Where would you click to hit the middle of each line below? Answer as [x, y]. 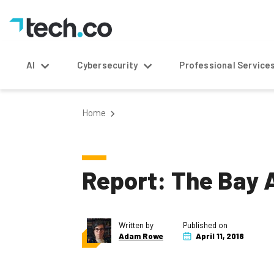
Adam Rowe [141, 236]
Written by [136, 225]
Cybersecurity [107, 65]
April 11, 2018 [219, 236]
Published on [205, 225]
